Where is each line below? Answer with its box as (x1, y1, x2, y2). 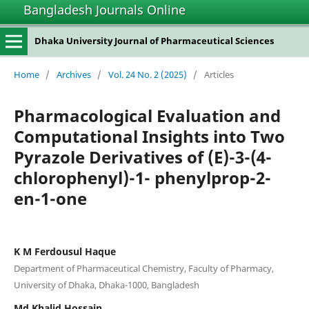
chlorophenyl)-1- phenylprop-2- (13, 166, 271, 189)
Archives (56, 68, 91, 81)
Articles (203, 68, 234, 81)
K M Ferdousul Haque (13, 244, 116, 258)
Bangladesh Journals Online (23, 1, 186, 18)
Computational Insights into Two (13, 124, 285, 148)
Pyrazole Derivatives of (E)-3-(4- (13, 145, 272, 168)
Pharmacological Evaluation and (13, 103, 281, 127)
